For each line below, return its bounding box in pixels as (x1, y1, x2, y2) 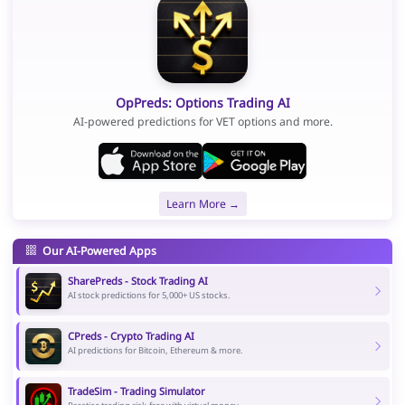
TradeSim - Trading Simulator (67, 384, 205, 399)
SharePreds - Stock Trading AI (67, 274, 208, 288)
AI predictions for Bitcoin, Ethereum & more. (67, 344, 243, 357)
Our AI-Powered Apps (39, 242, 156, 259)
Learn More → (165, 195, 240, 212)
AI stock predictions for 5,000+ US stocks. (67, 289, 231, 302)
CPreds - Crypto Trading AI (67, 329, 194, 344)
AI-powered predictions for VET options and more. (72, 114, 333, 130)
